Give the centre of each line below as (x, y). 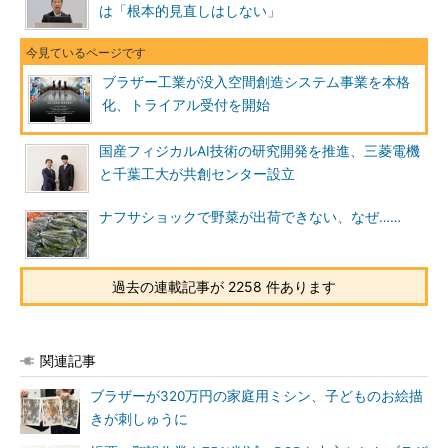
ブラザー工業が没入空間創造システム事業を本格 (256, 82)
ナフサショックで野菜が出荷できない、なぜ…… (250, 217)
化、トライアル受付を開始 (186, 105)
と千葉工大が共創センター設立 (197, 174)
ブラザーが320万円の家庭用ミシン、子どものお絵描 (256, 396)
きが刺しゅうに (139, 419)
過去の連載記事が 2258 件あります (224, 286)
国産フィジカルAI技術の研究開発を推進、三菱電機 (259, 151)
